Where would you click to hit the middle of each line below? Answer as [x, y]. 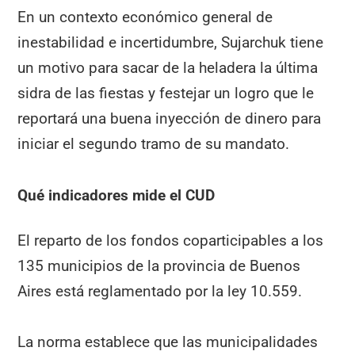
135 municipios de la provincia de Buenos [159, 265]
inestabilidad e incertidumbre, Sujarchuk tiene [171, 43]
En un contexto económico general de [145, 17]
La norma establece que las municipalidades [168, 342]
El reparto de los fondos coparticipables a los [171, 240]
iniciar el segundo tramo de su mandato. [154, 144]
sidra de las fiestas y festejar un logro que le [166, 94]
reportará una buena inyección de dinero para [170, 119]
